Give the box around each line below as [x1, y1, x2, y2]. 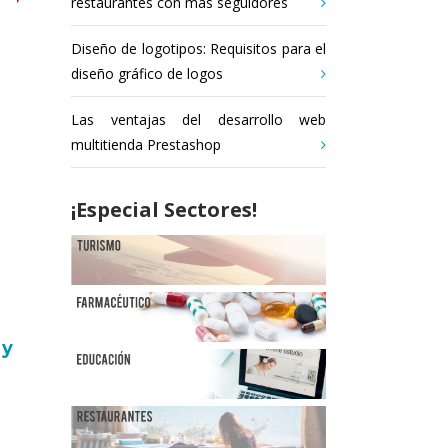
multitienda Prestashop [71, 135, 221, 154]
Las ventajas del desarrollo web [71, 110, 326, 129]
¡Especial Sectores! [71, 196, 257, 223]
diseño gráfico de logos [71, 64, 223, 83]
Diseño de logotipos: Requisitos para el [71, 39, 326, 58]
